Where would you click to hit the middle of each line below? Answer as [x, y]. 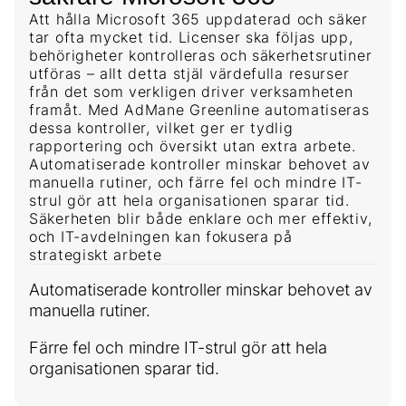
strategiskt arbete [96, 255]
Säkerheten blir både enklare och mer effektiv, [201, 219]
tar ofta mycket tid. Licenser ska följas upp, [191, 38]
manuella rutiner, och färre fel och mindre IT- [196, 183]
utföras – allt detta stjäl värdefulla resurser [189, 74]
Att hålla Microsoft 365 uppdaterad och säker [198, 19]
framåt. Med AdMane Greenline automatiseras [199, 110]
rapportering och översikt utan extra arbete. [193, 146]
